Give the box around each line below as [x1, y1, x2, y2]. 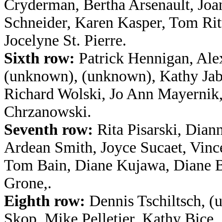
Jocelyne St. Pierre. [4, 32, 126, 49]
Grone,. [4, 174, 52, 192]
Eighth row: [4, 192, 85, 210]
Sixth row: [4, 50, 75, 67]
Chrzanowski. [4, 103, 91, 120]
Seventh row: [4, 121, 93, 138]
